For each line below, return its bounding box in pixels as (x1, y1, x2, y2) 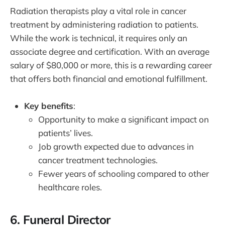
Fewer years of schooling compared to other (38, 168, 209, 179)
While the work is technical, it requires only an (10, 33, 187, 44)
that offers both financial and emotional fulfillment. (10, 73, 207, 84)
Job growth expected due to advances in (38, 141, 194, 152)
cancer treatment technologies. (38, 155, 158, 166)
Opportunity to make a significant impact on (38, 114, 209, 125)
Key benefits (24, 100, 73, 111)
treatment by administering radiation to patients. (10, 19, 198, 30)
